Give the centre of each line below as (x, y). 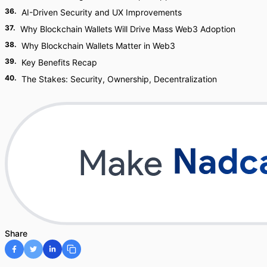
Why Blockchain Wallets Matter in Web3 (98, 46)
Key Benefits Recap (59, 62)
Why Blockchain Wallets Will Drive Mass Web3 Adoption (128, 29)
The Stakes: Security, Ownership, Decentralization (119, 79)
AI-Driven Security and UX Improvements (102, 12)
